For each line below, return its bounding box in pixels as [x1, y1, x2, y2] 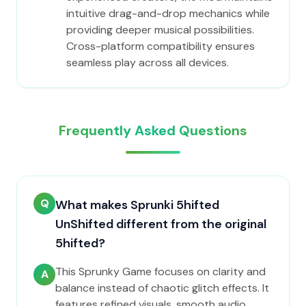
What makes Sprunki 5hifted [55, 197, 219, 213]
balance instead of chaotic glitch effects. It [55, 281, 269, 295]
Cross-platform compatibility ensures [66, 39, 255, 53]
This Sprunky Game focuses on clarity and [55, 264, 266, 279]
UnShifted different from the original [55, 216, 266, 232]
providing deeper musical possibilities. [66, 23, 254, 37]
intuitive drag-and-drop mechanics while [66, 6, 270, 20]
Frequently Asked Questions [59, 122, 247, 139]
